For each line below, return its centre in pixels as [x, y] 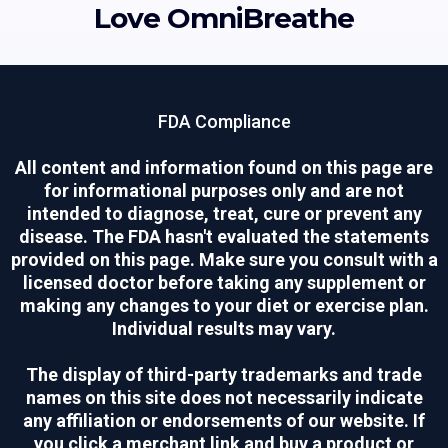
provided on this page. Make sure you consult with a [224, 260]
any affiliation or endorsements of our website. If [224, 421]
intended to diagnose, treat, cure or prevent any [224, 214]
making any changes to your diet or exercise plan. [224, 306]
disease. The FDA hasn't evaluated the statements [224, 237]
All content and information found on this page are [224, 168]
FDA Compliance [224, 122]
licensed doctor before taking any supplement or [224, 283]
